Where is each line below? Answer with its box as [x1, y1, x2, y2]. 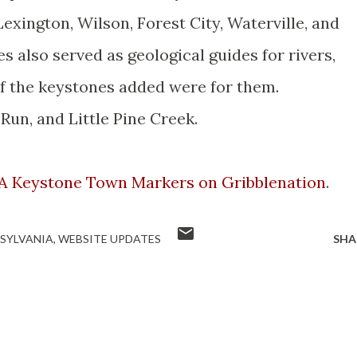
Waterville [227, 13, 304, 33]
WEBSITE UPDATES [58, 232, 161, 245]
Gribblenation [222, 172, 326, 192]
